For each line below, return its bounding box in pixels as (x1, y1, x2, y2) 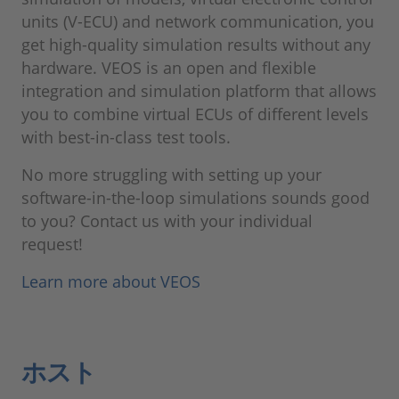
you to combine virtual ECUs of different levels (21, 103, 369, 125)
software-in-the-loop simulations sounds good (21, 187, 370, 208)
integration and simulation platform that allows (21, 80, 377, 102)
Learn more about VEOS (21, 271, 200, 292)
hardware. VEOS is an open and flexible (21, 57, 316, 78)
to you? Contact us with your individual (21, 210, 313, 232)
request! (21, 233, 83, 255)
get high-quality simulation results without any (21, 34, 370, 55)
